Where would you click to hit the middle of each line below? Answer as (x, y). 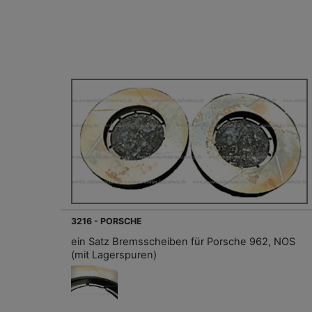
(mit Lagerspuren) (114, 255)
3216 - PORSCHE (107, 221)
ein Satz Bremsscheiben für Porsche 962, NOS (183, 241)
